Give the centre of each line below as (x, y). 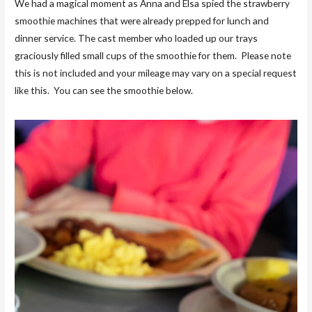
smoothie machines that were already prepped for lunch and (142, 20)
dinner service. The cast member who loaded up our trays (136, 38)
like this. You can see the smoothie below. (104, 90)
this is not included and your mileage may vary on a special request (156, 72)
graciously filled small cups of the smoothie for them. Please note (153, 55)
